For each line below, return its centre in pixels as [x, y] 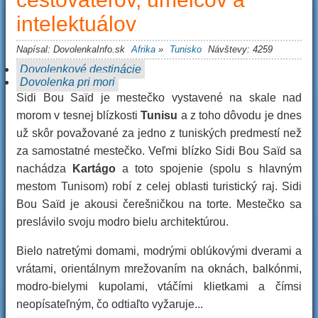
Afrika [143, 49]
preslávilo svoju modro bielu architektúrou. [122, 222]
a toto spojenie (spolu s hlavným [209, 169]
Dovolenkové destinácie [81, 69]
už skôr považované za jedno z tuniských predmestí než [159, 133]
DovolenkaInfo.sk [89, 49]
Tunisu [159, 115]
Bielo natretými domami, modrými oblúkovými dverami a [159, 251]
